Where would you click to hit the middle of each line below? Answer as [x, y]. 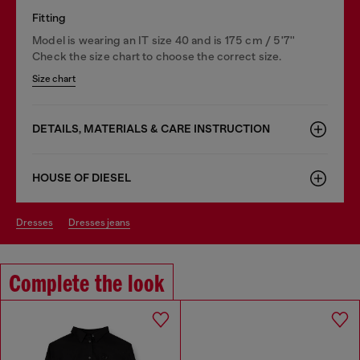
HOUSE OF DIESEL [82, 178]
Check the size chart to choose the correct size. [157, 56]
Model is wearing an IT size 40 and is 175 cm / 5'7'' [164, 40]
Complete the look [87, 285]
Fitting [49, 17]
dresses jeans [103, 222]
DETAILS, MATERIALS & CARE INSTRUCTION [151, 129]
